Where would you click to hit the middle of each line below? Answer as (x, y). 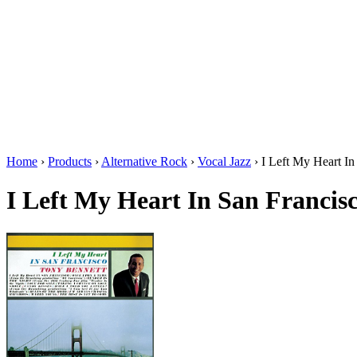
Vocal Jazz (224, 161)
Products (70, 161)
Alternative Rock (144, 161)
